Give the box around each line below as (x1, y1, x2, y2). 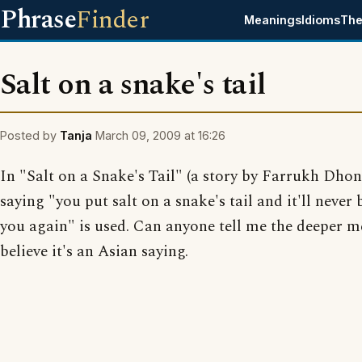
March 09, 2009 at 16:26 (95, 128, 225, 142)
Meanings (244, 13, 302, 27)
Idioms (301, 13, 341, 27)
